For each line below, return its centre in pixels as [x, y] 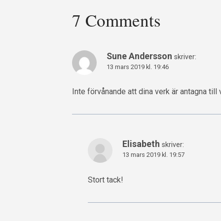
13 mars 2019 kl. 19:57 [153, 155]
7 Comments [116, 20]
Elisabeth [141, 144]
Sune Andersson [139, 56]
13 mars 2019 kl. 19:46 [138, 67]
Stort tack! [106, 180]
